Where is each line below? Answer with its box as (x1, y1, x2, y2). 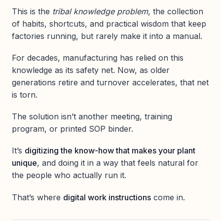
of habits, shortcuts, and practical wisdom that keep (12, 18, 206, 29)
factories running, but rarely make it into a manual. (12, 31, 202, 41)
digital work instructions (63, 192, 151, 202)
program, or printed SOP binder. (12, 124, 133, 134)
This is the (12, 6, 52, 16)
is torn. (12, 89, 37, 100)
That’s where (12, 192, 63, 202)
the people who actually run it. (12, 170, 126, 181)
